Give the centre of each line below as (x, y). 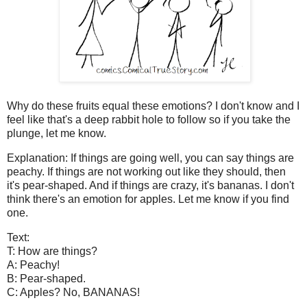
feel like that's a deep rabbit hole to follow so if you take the (149, 119)
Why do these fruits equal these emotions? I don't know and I (153, 106)
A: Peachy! (35, 265)
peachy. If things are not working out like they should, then (146, 171)
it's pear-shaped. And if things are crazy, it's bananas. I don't (150, 185)
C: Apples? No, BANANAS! (73, 292)
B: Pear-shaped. (46, 278)
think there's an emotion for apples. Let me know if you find (148, 199)
